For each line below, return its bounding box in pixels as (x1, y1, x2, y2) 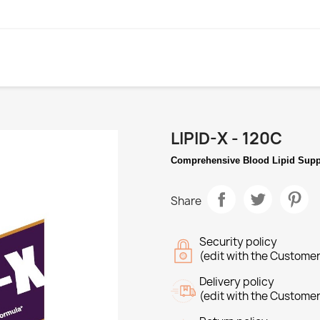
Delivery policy (199, 274, 274, 289)
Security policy (199, 234, 277, 249)
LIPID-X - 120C (171, 128, 282, 149)
